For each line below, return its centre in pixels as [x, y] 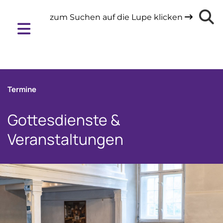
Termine [22, 89]
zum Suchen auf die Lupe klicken [117, 17]
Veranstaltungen [65, 139]
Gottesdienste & [64, 120]
